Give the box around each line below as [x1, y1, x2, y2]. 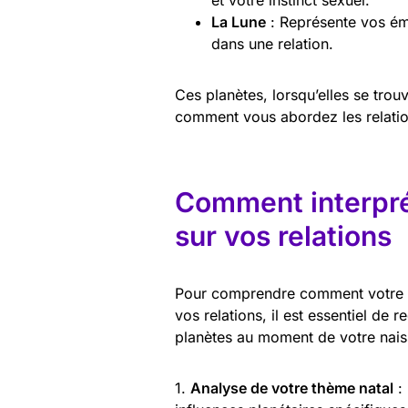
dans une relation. [211, 34, 333, 53]
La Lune [211, 12, 266, 31]
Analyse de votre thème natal [190, 378, 393, 397]
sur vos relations [175, 219, 392, 252]
